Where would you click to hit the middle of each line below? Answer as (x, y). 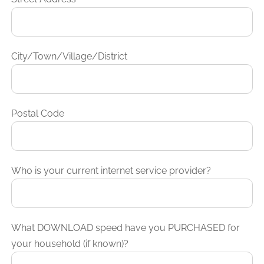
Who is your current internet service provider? (111, 170)
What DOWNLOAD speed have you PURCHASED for (126, 227)
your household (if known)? (70, 243)
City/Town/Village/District (70, 56)
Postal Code (38, 113)
